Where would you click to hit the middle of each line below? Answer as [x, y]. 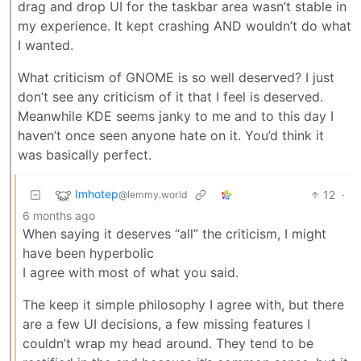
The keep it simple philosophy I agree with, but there [183, 305]
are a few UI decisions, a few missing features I [166, 324]
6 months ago [59, 216]
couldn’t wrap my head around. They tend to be [168, 344]
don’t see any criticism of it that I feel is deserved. [170, 97]
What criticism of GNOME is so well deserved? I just [176, 78]
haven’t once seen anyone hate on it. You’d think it [171, 136]
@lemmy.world [153, 195]
